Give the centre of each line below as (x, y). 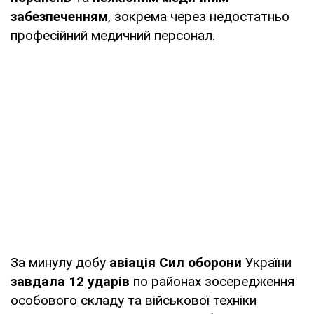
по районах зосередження (212, 282)
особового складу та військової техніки (134, 301)
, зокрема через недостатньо (199, 17)
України (267, 263)
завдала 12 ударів (70, 282)
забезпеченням (59, 17)
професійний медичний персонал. (113, 36)
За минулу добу (60, 263)
